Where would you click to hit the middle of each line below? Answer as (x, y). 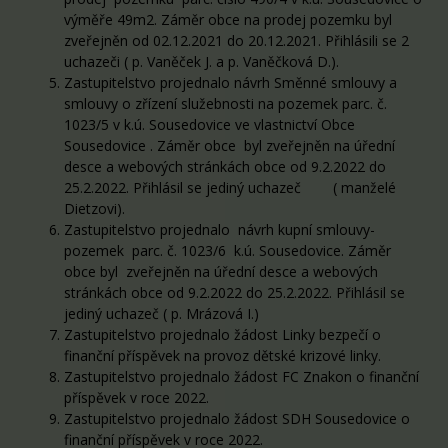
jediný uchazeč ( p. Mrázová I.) (161, 313)
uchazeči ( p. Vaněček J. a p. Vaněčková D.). (201, 61)
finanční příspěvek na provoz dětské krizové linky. (222, 355)
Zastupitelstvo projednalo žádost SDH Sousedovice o (237, 418)
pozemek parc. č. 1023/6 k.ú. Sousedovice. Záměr (227, 250)
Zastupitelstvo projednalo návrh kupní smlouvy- (219, 229)
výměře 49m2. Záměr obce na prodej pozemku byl (228, 19)
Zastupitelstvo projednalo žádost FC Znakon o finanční (241, 376)
